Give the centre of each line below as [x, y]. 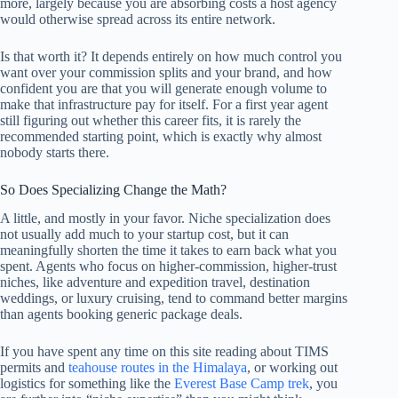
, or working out [292, 368]
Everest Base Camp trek [242, 384]
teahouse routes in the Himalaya [158, 368]
